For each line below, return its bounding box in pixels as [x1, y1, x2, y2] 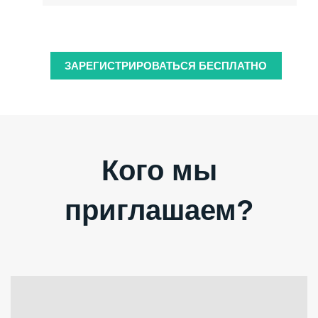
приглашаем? [65, 194, 253, 226]
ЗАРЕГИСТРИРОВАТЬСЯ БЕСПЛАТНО [65, 60, 268, 72]
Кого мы [101, 155, 217, 187]
